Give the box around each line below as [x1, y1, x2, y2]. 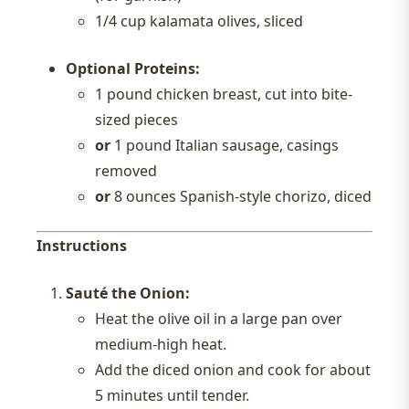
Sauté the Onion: [66, 283, 190, 304]
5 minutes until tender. [95, 385, 249, 406]
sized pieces [95, 110, 178, 131]
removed [95, 161, 157, 182]
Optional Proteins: [66, 58, 200, 79]
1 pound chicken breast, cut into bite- [95, 84, 352, 105]
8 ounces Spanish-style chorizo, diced [110, 186, 372, 207]
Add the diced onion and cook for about [95, 360, 371, 381]
